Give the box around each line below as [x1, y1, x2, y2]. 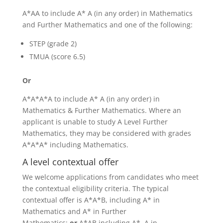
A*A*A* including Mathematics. [22, 140, 128, 149]
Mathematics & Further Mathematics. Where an [22, 106, 181, 115]
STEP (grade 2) [29, 39, 77, 48]
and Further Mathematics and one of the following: [22, 20, 193, 29]
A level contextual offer [22, 156, 118, 168]
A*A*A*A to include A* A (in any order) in [22, 94, 160, 104]
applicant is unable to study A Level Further [22, 117, 168, 126]
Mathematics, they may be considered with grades [22, 128, 191, 138]
